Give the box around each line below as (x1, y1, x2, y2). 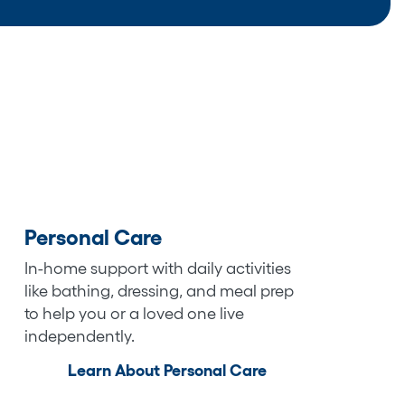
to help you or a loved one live (24, 304, 244, 323)
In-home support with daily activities (24, 259, 291, 278)
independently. (24, 326, 135, 345)
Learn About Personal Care (68, 361, 268, 380)
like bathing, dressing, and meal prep (24, 281, 294, 300)
